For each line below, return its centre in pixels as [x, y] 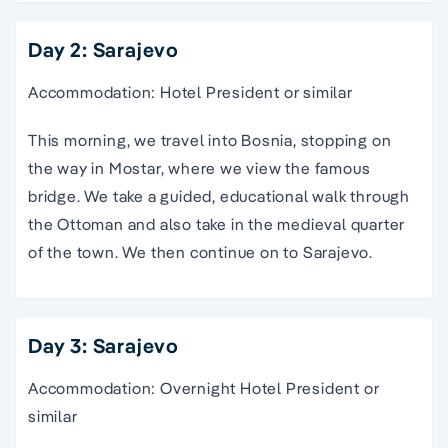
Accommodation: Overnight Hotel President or [204, 387]
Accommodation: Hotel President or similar [190, 91]
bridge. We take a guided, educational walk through [219, 195]
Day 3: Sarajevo [103, 345]
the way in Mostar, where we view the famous [199, 167]
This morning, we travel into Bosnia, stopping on [210, 139]
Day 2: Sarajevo [103, 49]
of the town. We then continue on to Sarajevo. [200, 251]
